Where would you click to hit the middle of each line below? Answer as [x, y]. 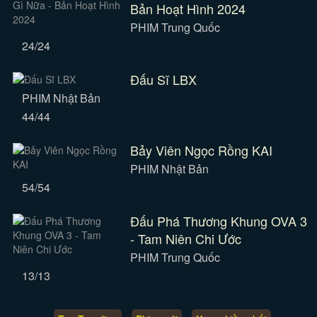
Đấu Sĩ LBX [163, 79]
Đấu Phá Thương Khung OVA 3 [218, 221]
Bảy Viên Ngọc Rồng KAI [201, 150]
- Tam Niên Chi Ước [185, 238]
